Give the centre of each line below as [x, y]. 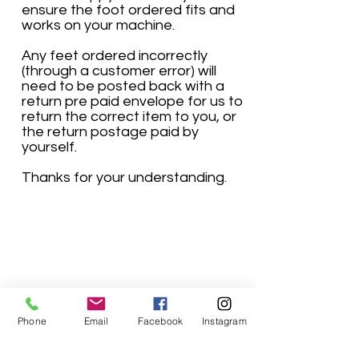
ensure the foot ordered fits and [128, 10]
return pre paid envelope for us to [132, 102]
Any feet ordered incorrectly [115, 56]
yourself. [49, 147]
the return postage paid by [110, 132]
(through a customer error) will [119, 71]
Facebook [160, 321]
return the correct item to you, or [129, 117]
